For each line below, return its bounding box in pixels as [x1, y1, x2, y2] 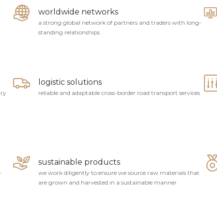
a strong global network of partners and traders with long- [38, 19, 202, 26]
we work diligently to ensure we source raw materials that [38, 169, 200, 176]
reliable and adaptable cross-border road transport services [38, 89, 201, 96]
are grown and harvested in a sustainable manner [38, 179, 177, 186]
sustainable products [38, 157, 121, 167]
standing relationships [38, 29, 100, 36]
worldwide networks [38, 7, 119, 16]
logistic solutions [38, 77, 102, 87]
